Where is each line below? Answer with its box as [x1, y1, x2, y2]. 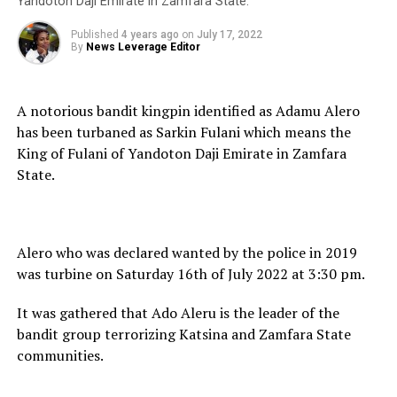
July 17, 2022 [196, 27, 262, 41]
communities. [16, 345, 104, 365]
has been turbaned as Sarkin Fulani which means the [16, 121, 351, 142]
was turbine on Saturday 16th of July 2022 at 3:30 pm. [16, 263, 365, 284]
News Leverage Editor [85, 40, 200, 53]
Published [70, 27, 119, 41]
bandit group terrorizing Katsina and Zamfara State [16, 323, 351, 344]
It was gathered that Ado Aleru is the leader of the [16, 302, 339, 323]
